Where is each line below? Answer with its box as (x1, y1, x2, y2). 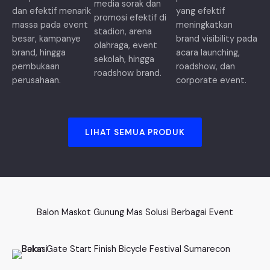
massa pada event (12, 19, 88, 31)
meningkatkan (176, 19, 233, 31)
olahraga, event (94, 40, 157, 52)
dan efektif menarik (12, 5, 91, 17)
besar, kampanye (12, 33, 81, 45)
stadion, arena (94, 26, 152, 38)
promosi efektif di (94, 12, 166, 24)
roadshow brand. (94, 67, 162, 80)
